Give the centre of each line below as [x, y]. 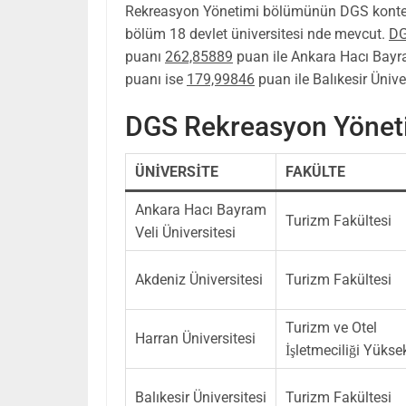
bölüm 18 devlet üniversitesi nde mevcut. [257, 34]
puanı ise [156, 79]
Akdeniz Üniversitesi [199, 279]
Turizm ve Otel [331, 327]
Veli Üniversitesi [185, 232]
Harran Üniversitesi [195, 338]
